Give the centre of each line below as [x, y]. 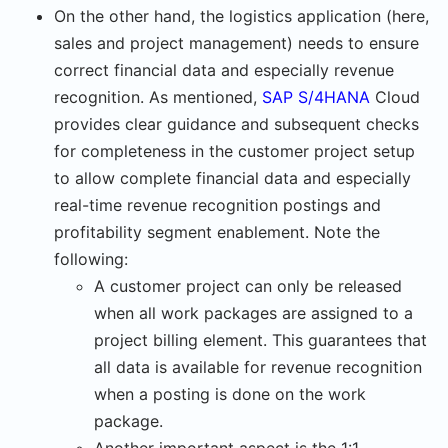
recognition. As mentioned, [158, 97]
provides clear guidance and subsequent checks [236, 124]
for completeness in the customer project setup [234, 151]
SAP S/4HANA [316, 97]
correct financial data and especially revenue [224, 70]
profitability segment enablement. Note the [217, 232]
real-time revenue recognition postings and [217, 205]
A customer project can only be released [248, 286]
